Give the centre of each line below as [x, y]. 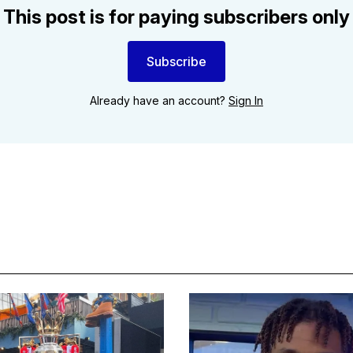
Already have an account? [159, 100]
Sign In [246, 100]
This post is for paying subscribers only [176, 17]
